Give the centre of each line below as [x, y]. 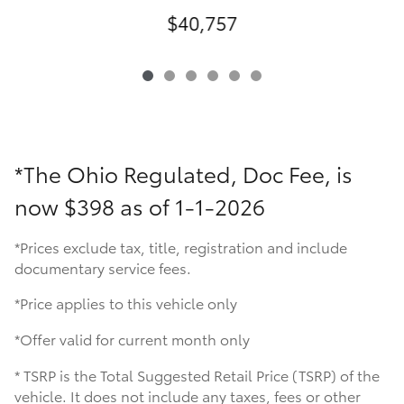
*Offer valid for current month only [132, 338]
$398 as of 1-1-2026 [165, 205]
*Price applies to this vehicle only [126, 302]
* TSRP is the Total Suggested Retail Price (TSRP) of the [197, 374]
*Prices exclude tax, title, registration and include [181, 246]
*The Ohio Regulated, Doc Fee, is [184, 173]
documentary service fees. [103, 267]
